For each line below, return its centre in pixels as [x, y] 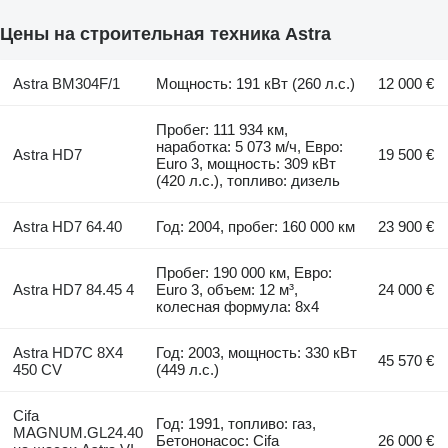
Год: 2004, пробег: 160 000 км [256, 226]
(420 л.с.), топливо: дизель [248, 180]
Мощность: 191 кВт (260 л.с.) [256, 83]
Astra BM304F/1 [66, 83]
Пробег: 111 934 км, [222, 129]
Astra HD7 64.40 [67, 226]
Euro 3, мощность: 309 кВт [246, 163]
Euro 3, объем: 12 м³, [227, 289]
